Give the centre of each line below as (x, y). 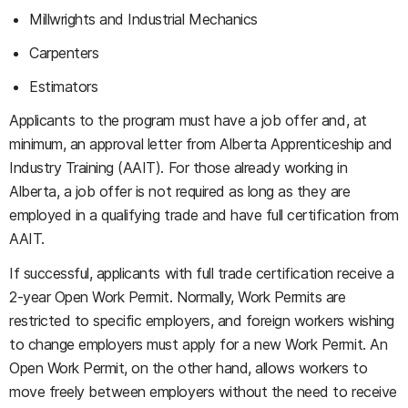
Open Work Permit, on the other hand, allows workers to (189, 368)
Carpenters (64, 53)
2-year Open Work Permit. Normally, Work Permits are (178, 297)
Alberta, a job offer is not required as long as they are (180, 191)
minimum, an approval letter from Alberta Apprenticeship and (201, 144)
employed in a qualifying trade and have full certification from (204, 215)
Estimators (64, 87)
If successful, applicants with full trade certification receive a (202, 273)
